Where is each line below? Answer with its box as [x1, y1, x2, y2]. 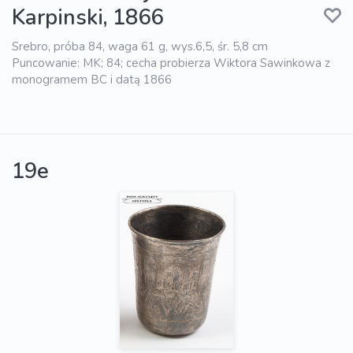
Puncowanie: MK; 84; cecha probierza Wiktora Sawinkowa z [12, 55, 330, 72]
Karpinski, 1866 [12, 3, 163, 33]
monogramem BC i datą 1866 [12, 72, 172, 88]
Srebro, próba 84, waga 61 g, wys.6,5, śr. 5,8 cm [12, 39, 268, 55]
